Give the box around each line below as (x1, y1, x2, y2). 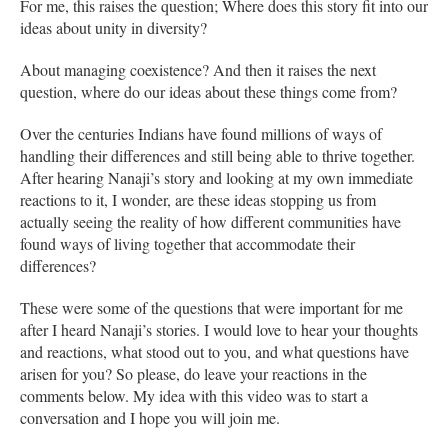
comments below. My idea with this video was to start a (20, 384, 368, 406)
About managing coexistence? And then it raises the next (20, 58, 376, 80)
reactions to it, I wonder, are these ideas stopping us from (20, 188, 376, 210)
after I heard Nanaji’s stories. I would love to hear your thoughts (20, 318, 418, 340)
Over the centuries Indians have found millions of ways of (20, 122, 382, 144)
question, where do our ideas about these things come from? (20, 80, 397, 102)
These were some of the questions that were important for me (20, 296, 403, 318)
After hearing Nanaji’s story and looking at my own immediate (20, 166, 413, 188)
